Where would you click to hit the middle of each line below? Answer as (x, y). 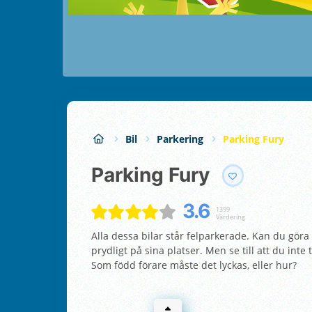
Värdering (230, 217)
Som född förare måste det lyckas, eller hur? (194, 265)
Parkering (180, 139)
